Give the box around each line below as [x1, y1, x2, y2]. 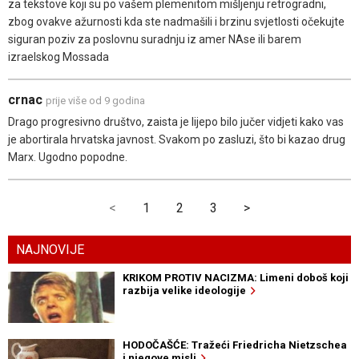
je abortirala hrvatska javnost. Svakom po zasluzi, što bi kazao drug [8, 133, 345, 147]
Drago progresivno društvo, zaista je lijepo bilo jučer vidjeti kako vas [8, 115, 344, 129]
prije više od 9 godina [46, 95, 145, 107]
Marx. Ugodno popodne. [8, 151, 127, 164]
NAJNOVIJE [16, 242, 84, 258]
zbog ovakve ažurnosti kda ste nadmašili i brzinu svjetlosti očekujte [8, 15, 345, 29]
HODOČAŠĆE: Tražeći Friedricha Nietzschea [122, 339, 347, 352]
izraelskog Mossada [8, 50, 109, 64]
